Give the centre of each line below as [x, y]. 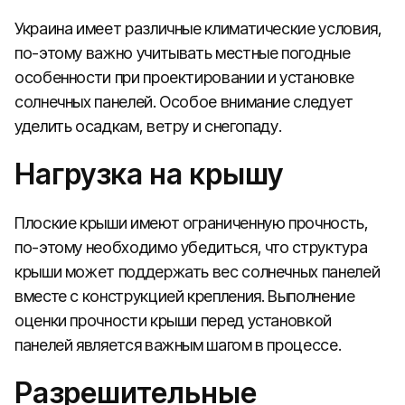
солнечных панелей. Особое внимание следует [184, 102]
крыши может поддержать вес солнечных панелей [198, 272]
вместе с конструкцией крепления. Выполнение [185, 296]
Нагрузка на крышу [149, 174]
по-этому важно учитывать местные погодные [183, 53]
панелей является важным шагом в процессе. [178, 345]
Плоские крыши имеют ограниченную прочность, [192, 223]
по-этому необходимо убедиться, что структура [191, 247]
